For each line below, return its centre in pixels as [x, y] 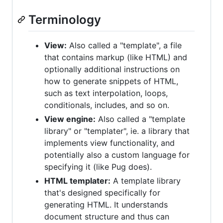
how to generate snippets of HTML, [111, 81]
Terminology [65, 20]
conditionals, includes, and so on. [107, 105]
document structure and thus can [107, 217]
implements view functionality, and [110, 143]
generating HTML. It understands [106, 205]
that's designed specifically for [102, 193]
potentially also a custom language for [117, 155]
